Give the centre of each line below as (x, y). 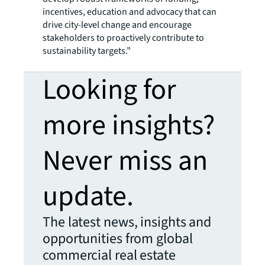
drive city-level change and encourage (117, 25)
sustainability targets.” (87, 51)
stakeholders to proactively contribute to (123, 38)
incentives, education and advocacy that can (130, 12)
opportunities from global (118, 238)
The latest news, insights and (127, 222)
